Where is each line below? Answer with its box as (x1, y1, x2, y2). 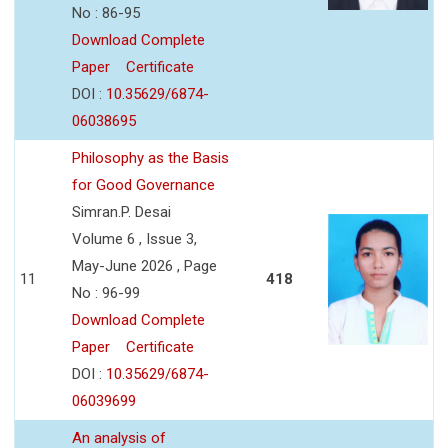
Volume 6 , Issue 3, (72, 229, 197, 248)
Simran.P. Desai (72, 202, 171, 221)
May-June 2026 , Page (72, 256, 217, 275)
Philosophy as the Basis (72, 148, 229, 167)
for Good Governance (72, 175, 215, 194)
